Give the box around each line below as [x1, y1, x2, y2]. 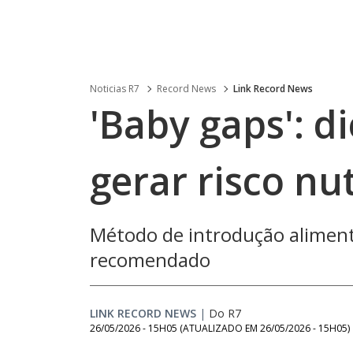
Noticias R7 [90, 82, 139, 95]
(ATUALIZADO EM [180, 321, 260, 335]
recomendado [90, 247, 210, 273]
